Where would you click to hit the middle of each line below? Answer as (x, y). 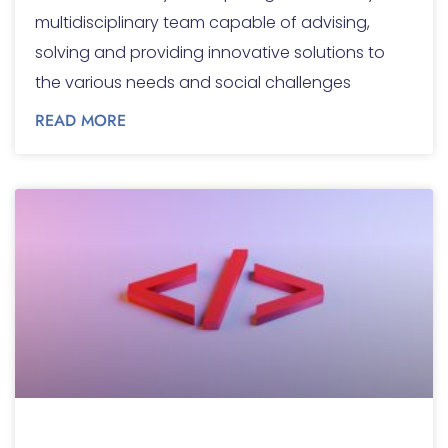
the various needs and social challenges (193, 83)
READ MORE (80, 121)
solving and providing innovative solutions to (210, 53)
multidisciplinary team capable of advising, (202, 23)
